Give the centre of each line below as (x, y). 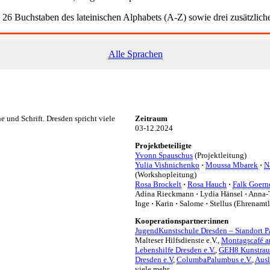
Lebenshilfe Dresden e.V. (175, 250)
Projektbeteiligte (163, 145)
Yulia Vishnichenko (167, 165)
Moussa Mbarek (232, 165)
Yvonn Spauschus (164, 155)
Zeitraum (151, 118)
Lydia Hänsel (221, 193)
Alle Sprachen (135, 54)
